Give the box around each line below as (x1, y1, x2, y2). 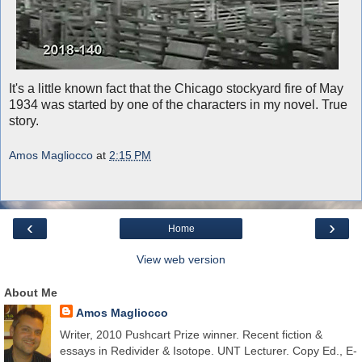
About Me (4, 286, 57, 300)
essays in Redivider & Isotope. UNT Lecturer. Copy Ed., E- (59, 344, 357, 358)
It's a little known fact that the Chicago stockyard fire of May (9, 81, 343, 95)
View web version (137, 253, 225, 267)
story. (9, 113, 39, 128)
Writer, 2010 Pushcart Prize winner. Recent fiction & (59, 328, 322, 342)
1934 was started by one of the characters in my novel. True (9, 97, 347, 112)
